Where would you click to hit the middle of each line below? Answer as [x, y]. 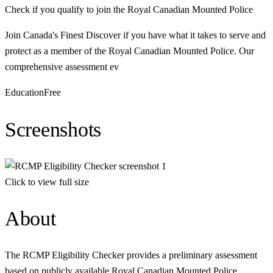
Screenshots [53, 129]
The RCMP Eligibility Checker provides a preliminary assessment [131, 255]
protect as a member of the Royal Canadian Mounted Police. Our [129, 51]
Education [24, 93]
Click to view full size [47, 182]
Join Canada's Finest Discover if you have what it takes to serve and [135, 35]
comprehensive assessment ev [62, 67]
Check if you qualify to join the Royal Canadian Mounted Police [129, 10]
